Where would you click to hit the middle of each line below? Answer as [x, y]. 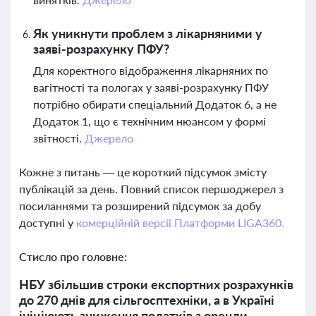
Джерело [109, 138]
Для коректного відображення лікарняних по [151, 70]
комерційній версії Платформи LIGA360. [180, 223]
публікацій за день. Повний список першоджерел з [151, 189]
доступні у [48, 223]
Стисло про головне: [73, 256]
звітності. [59, 138]
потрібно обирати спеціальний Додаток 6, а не [155, 104]
